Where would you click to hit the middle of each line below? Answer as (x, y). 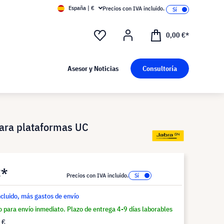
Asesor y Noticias (93, 69)
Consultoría (159, 69)
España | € (81, 8)
